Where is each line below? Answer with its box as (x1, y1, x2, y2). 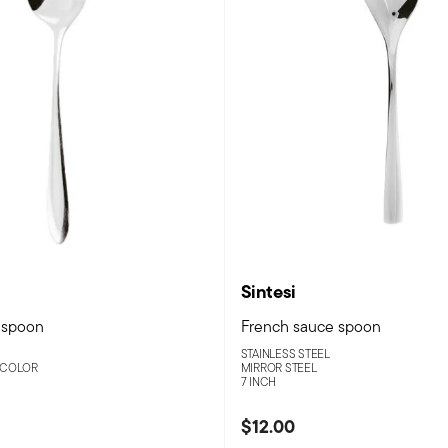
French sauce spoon (240, 315, 381, 339)
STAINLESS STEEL (240, 345, 330, 363)
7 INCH (240, 373, 277, 391)
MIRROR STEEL (240, 359, 317, 377)
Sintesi (240, 278, 296, 306)
